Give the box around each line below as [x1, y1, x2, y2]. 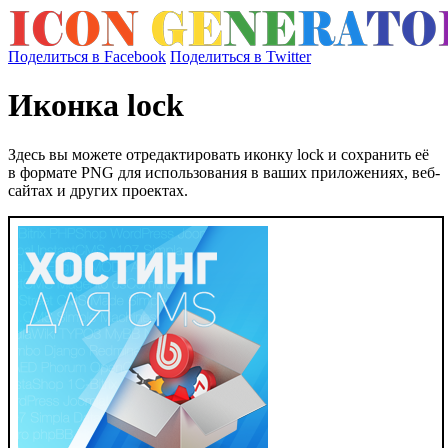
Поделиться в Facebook [8, 48, 166, 65]
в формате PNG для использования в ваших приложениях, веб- [8, 163, 440, 181]
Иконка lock [8, 87, 184, 124]
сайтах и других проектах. [8, 181, 188, 199]
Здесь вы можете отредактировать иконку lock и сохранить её [8, 145, 429, 163]
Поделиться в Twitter [170, 48, 311, 65]
